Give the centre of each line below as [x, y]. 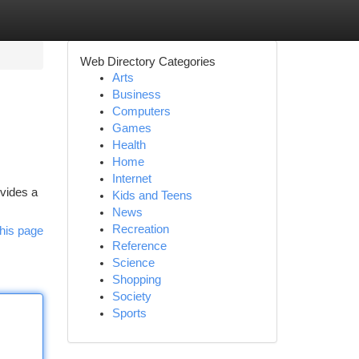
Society [131, 296]
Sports [129, 313]
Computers [141, 111]
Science [133, 263]
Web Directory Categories [147, 61]
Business [136, 95]
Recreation [140, 229]
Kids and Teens [152, 196]
